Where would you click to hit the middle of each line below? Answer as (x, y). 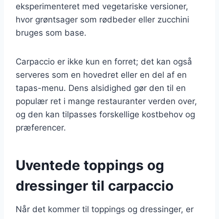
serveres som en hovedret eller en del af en (101, 75)
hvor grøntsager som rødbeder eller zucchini (102, 19)
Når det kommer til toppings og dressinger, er (105, 209)
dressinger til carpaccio (95, 186)
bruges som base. (51, 33)
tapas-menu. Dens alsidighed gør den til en (101, 88)
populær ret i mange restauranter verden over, (106, 101)
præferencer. (41, 127)
